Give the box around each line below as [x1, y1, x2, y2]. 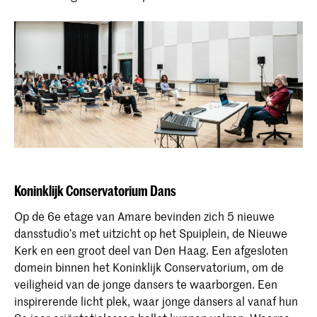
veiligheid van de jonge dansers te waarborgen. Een [14, 276, 277, 292]
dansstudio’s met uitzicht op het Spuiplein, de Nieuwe [14, 225, 287, 241]
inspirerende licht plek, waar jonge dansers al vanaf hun [14, 293, 298, 309]
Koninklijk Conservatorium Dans [14, 182, 176, 199]
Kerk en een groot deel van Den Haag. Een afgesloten [14, 242, 288, 258]
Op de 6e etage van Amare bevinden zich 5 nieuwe [14, 208, 275, 224]
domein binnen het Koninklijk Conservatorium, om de [14, 259, 284, 275]
